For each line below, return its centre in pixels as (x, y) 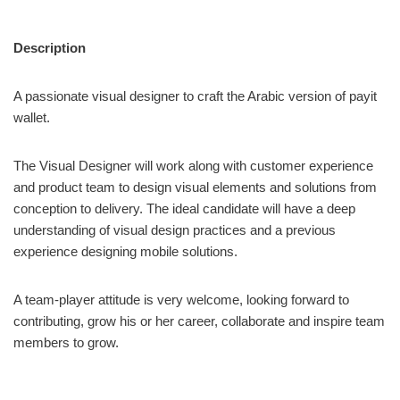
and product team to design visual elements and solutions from (195, 187)
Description (50, 47)
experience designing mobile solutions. (125, 251)
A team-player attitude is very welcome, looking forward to (181, 299)
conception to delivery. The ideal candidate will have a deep (184, 208)
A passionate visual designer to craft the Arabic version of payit (195, 96)
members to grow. (66, 342)
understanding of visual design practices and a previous (175, 229)
